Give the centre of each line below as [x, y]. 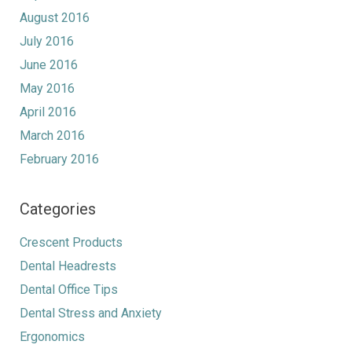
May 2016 [47, 88]
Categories [58, 209]
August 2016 [55, 17]
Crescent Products [71, 242]
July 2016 [47, 41]
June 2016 [49, 64]
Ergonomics [52, 336]
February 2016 [59, 159]
